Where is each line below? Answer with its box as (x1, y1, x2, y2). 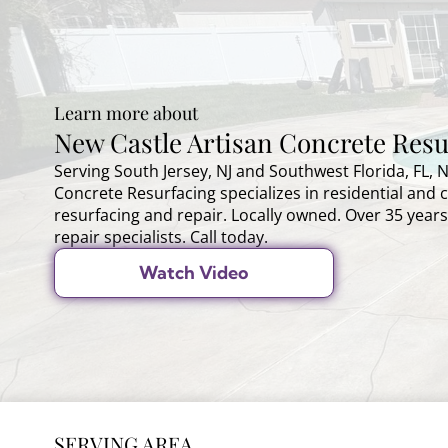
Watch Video (139, 261, 249, 285)
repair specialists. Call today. (53, 225, 268, 248)
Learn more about (53, 100, 198, 125)
